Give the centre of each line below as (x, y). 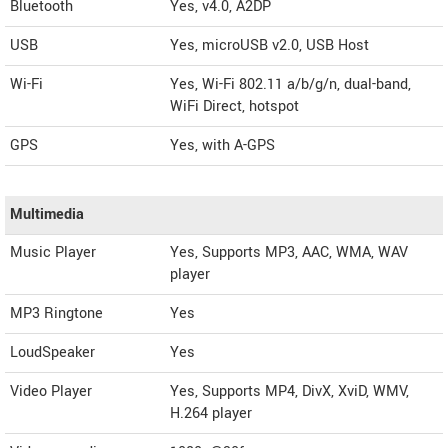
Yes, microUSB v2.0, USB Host (269, 45)
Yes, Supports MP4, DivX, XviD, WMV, (289, 391)
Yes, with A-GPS (222, 145)
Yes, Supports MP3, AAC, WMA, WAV (289, 252)
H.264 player (211, 413)
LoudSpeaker (52, 352)
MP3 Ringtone (56, 313)
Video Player (51, 391)
